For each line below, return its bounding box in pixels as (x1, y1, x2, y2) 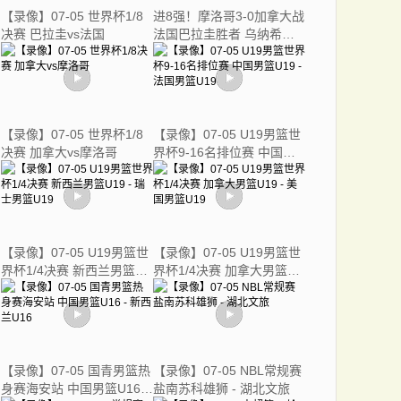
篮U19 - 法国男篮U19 (153, 163, 274, 177)
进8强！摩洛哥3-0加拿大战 (153, 9, 304, 23)
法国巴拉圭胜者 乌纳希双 (153, 27, 294, 41)
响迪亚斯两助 (153, 45, 228, 59)
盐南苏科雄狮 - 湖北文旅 (153, 381, 290, 396)
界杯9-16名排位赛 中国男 (153, 145, 295, 159)
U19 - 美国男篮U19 (153, 281, 261, 295)
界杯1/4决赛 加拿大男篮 (153, 263, 287, 277)
